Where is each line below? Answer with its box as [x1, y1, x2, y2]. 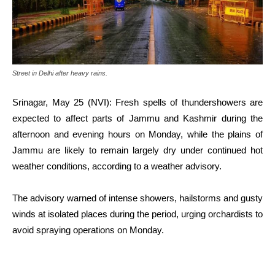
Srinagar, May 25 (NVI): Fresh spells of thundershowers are [12, 97, 263, 108]
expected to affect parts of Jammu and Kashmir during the [12, 113, 263, 124]
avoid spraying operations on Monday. [12, 225, 164, 236]
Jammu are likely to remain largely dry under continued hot [12, 145, 263, 156]
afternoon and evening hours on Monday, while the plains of [12, 129, 263, 140]
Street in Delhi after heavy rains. [12, 69, 107, 77]
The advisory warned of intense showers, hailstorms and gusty [12, 193, 263, 204]
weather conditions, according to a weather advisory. [12, 161, 222, 172]
